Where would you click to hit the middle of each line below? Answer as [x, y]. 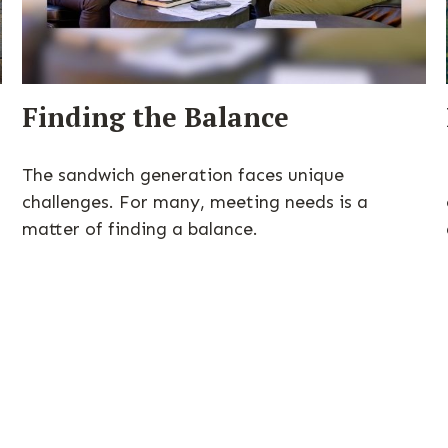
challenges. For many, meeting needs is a [195, 202]
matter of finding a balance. [140, 229]
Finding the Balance [156, 117]
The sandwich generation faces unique [183, 175]
